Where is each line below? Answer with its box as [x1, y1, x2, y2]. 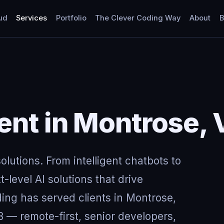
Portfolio [55, 13, 86, 23]
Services [16, 13, 47, 23]
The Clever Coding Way [95, 13, 181, 23]
